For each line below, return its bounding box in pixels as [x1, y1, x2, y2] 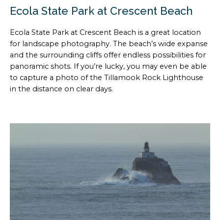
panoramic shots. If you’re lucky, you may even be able [10, 62, 207, 71]
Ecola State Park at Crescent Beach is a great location [10, 28, 201, 37]
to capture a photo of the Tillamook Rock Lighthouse [10, 73, 203, 82]
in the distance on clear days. [10, 84, 113, 94]
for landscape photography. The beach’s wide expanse [10, 39, 208, 49]
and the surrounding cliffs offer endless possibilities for [10, 51, 206, 60]
